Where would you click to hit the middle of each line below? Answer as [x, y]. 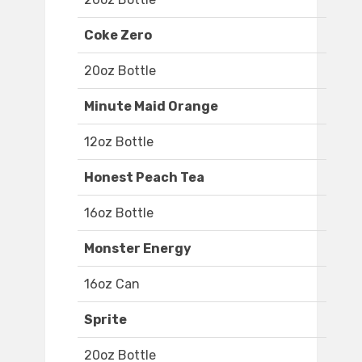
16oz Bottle [119, 213]
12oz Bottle [119, 142]
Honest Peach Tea [144, 178]
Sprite [105, 320]
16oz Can [112, 284]
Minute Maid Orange [151, 107]
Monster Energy [138, 249]
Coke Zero [118, 36]
